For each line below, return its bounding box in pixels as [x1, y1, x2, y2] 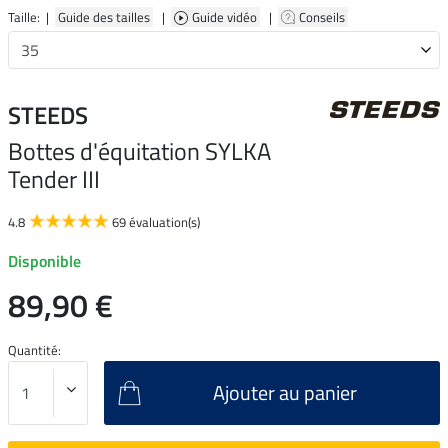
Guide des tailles [55, 6, 153, 27]
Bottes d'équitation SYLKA [8, 132, 271, 169]
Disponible [8, 248, 81, 273]
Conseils [299, 6, 348, 27]
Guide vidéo [192, 6, 260, 27]
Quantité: [8, 339, 61, 360]
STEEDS [8, 96, 88, 133]
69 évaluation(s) [112, 211, 200, 232]
